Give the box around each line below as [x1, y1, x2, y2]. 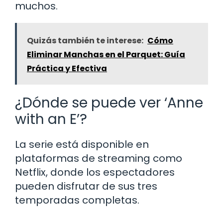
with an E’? [15, 109, 87, 129]
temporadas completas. [15, 193, 139, 207]
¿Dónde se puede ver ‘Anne [15, 93, 203, 112]
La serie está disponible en [15, 137, 149, 151]
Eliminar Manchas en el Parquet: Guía [27, 48, 185, 60]
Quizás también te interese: [27, 34, 143, 46]
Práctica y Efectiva [27, 62, 107, 74]
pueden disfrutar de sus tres [15, 179, 157, 193]
